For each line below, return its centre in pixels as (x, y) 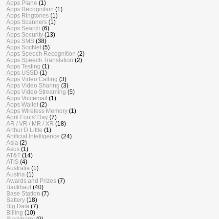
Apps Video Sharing (33, 86)
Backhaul (19, 187)
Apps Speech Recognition (41, 54)
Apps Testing (23, 66)
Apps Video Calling (32, 79)
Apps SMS (20, 41)
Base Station (23, 194)
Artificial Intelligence (33, 136)
